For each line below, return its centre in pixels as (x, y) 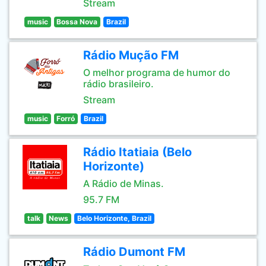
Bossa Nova (77, 22)
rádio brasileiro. (118, 84)
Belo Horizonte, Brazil (114, 218)
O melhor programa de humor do (157, 72)
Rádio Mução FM (131, 55)
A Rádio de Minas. (123, 183)
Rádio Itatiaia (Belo (137, 152)
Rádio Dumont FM (134, 252)
